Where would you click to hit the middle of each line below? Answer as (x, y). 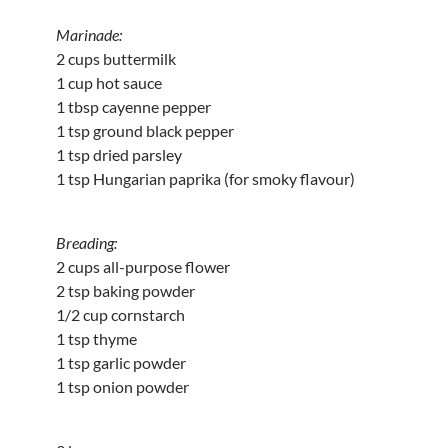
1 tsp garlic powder (121, 362)
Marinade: (89, 34)
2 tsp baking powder (125, 290)
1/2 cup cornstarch (120, 314)
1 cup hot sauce (109, 82)
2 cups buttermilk (116, 58)
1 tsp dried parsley (119, 154)
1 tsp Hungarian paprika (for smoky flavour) (205, 178)
